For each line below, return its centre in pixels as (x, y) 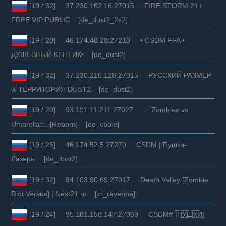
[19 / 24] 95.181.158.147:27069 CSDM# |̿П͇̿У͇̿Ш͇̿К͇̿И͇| (116, 214)
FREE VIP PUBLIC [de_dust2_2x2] (70, 19)
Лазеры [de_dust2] (45, 159)
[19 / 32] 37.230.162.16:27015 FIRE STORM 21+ (115, 5)
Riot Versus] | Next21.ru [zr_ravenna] (73, 193)
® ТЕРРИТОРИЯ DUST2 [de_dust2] (72, 89)
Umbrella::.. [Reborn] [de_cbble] (65, 124)
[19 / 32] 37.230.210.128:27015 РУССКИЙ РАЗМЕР (120, 75)
